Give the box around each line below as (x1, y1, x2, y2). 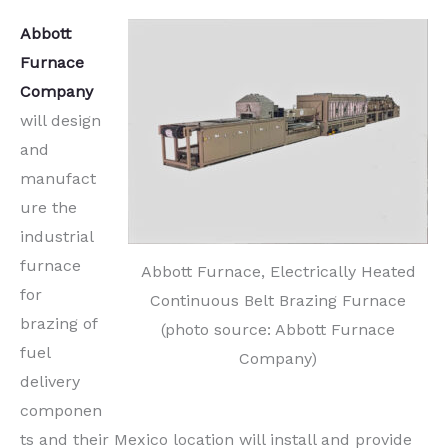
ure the (20, 197, 77, 217)
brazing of (20, 313, 97, 333)
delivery (20, 371, 80, 391)
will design (20, 110, 101, 130)
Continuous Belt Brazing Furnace (150, 290, 406, 310)
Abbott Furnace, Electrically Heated (140, 261, 416, 281)
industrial (20, 226, 93, 246)
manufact (20, 168, 96, 188)
